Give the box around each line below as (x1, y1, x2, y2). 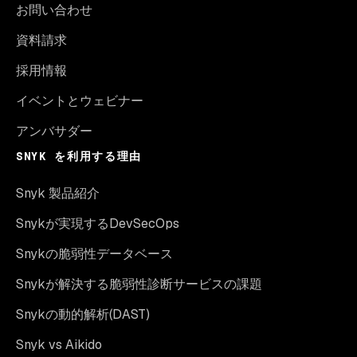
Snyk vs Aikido (16, 336, 102, 353)
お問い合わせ (16, 2, 92, 18)
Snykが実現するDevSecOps (16, 215, 179, 232)
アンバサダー (16, 123, 92, 139)
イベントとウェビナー (16, 92, 143, 109)
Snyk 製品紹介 (16, 185, 100, 202)
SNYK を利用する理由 (16, 149, 143, 163)
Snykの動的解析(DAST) (16, 306, 150, 323)
